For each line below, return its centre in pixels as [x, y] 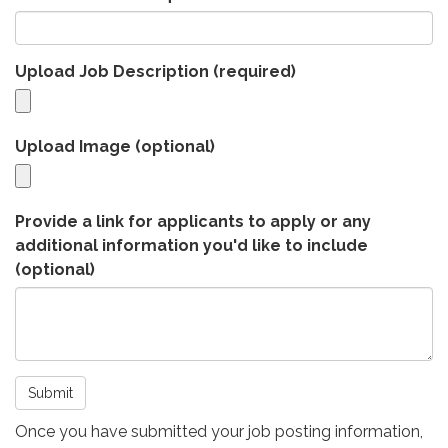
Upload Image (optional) [115, 146]
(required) [252, 71]
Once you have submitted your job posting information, [219, 431]
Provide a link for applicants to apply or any [193, 221]
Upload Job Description [112, 71]
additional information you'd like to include [191, 245]
